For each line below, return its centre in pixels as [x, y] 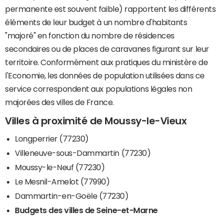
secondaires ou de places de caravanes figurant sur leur [107, 49]
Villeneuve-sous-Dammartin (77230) [83, 153]
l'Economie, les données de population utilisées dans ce [105, 76]
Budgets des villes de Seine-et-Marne [86, 210]
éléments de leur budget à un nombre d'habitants [96, 22]
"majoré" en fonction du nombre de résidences [90, 36]
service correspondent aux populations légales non [99, 89]
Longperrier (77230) [52, 138]
